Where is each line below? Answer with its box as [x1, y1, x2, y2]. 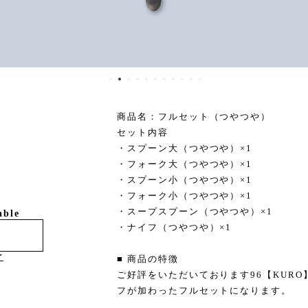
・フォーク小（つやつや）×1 [117, 190, 253, 201]
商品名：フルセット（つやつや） [117, 111, 272, 122]
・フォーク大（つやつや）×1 [117, 159, 253, 169]
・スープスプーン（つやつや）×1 [117, 206, 273, 217]
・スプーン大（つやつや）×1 [117, 143, 253, 153]
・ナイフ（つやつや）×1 [117, 222, 232, 232]
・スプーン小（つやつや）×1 [117, 175, 253, 185]
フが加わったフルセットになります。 [117, 285, 291, 296]
